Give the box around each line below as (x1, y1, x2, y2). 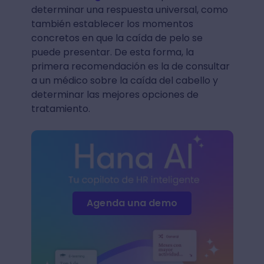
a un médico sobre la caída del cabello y (31, 74, 218, 88)
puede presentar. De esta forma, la (31, 45, 194, 60)
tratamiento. (31, 102, 93, 116)
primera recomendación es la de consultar (31, 60, 230, 74)
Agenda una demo (87, 196, 177, 210)
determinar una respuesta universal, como (31, 3, 228, 17)
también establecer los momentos (31, 17, 193, 31)
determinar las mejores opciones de (31, 88, 199, 102)
